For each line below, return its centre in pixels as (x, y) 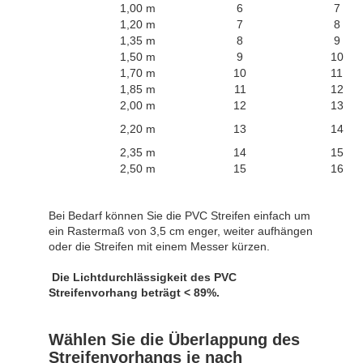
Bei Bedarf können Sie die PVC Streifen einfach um (179, 215)
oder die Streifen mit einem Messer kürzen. (159, 246)
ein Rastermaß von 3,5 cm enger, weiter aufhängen (181, 231)
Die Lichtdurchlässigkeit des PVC (144, 277)
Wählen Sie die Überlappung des (174, 339)
